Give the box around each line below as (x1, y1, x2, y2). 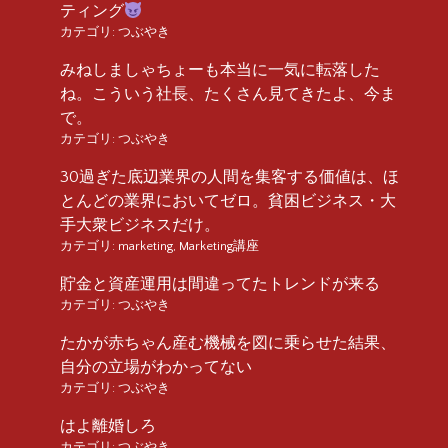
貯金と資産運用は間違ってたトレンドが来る (60, 274, 380, 293)
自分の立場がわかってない (60, 357, 252, 376)
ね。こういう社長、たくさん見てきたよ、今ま (60, 84, 396, 103)
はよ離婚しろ (60, 416, 156, 435)
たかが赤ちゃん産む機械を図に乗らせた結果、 (60, 333, 396, 352)
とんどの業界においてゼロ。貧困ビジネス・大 (60, 191, 396, 210)
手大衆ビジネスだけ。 (60, 215, 220, 234)
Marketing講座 (179, 238, 259, 253)
